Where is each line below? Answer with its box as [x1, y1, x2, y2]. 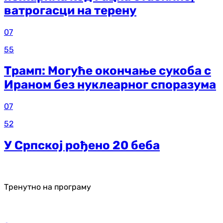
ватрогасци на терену [4, 3, 136, 17]
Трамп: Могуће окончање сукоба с [4, 64, 211, 78]
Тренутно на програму [4, 182, 91, 192]
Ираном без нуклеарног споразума [4, 78, 216, 92]
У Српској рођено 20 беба [4, 138, 160, 153]
